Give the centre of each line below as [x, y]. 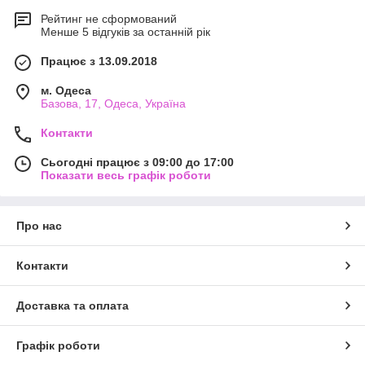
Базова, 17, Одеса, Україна [113, 103]
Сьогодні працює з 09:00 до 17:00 [137, 162]
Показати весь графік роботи [126, 175]
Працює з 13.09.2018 [99, 61]
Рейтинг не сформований [109, 18]
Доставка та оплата [73, 305]
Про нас [39, 225]
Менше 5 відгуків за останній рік [125, 31]
